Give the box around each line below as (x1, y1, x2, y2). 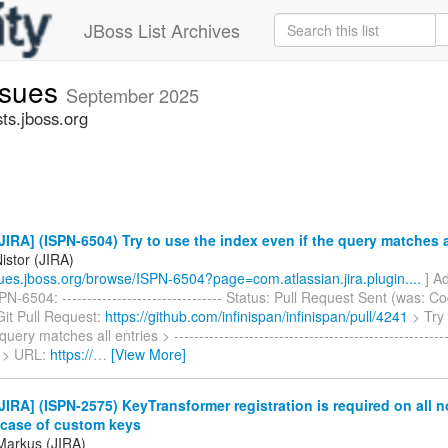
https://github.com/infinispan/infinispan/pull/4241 (105, 305, 408, 326)
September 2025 (66, 82, 199, 108)
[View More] (111, 343, 186, 364)
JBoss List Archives (84, 17, 240, 43)
